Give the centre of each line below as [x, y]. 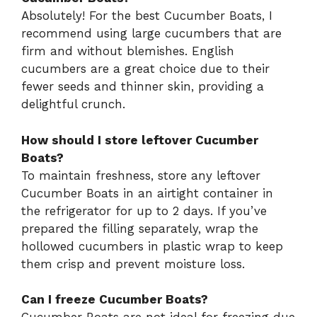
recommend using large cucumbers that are [151, 34]
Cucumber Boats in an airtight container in [147, 193]
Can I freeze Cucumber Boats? [115, 300]
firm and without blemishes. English [128, 51]
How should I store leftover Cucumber [140, 140]
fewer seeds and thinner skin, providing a [143, 87]
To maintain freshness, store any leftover [141, 175]
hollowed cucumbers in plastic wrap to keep [152, 246]
